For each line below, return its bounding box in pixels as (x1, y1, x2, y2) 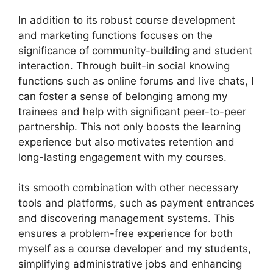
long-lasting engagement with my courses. (18, 151, 227, 163)
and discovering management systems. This (18, 212, 235, 224)
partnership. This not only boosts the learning (18, 120, 241, 133)
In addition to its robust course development (18, 13, 235, 26)
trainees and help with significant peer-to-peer (18, 105, 246, 118)
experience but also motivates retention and (18, 135, 235, 148)
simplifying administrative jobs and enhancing (18, 258, 242, 270)
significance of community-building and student (18, 44, 252, 57)
